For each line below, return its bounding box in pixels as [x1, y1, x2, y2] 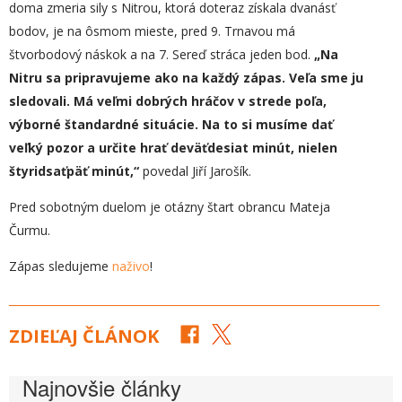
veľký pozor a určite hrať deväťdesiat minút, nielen [9, 139, 337, 156]
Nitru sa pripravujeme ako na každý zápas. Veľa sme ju [9, 69, 363, 86]
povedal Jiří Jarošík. [139, 162, 251, 179]
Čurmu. [9, 222, 50, 239]
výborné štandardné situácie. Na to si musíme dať [9, 116, 333, 133]
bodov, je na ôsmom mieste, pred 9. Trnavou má [9, 22, 295, 39]
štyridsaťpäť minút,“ [9, 162, 139, 179]
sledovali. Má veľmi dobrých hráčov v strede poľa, [9, 92, 327, 109]
